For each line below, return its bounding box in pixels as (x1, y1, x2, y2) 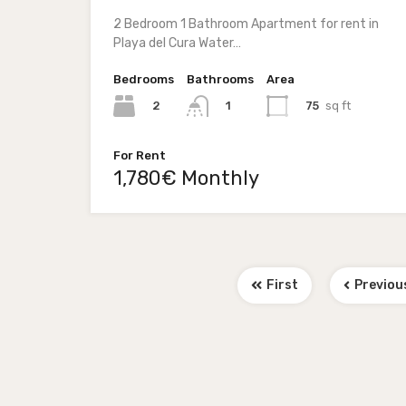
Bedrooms (113, 72, 174, 86)
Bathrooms (187, 72, 254, 86)
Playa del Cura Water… (113, 35, 241, 51)
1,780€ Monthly (113, 166, 259, 191)
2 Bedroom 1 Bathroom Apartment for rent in (113, 16, 379, 32)
